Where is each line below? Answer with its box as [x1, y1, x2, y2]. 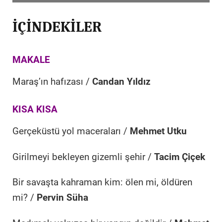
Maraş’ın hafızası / [12, 76, 92, 88]
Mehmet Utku [130, 125, 187, 137]
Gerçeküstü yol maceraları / [12, 125, 130, 137]
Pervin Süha [37, 192, 88, 204]
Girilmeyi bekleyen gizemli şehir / [12, 151, 154, 163]
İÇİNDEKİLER [12, 18, 102, 36]
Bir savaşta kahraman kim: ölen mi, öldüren [12, 177, 192, 188]
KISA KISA [12, 104, 57, 115]
